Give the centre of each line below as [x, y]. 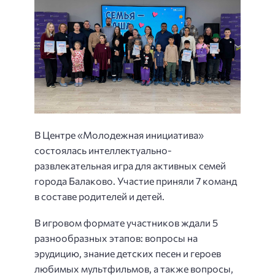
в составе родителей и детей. [99, 196]
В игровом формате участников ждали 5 [126, 222]
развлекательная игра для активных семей [130, 166]
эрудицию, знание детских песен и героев [128, 253]
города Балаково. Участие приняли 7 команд [136, 181]
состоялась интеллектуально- [103, 150]
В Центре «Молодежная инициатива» [119, 135]
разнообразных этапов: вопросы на [116, 238]
